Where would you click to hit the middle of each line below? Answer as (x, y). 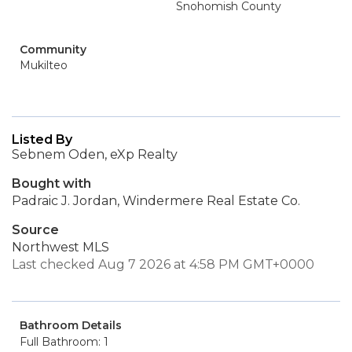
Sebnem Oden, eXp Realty (95, 154)
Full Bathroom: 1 (64, 342)
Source (35, 230)
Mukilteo (44, 65)
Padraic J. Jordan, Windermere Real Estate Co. (156, 201)
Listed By (42, 139)
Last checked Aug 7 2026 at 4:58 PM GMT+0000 (163, 264)
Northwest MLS (60, 247)
